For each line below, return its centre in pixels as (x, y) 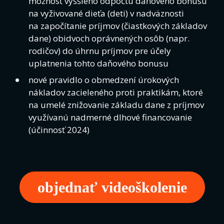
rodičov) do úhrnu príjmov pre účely (100, 50)
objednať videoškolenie (112, 187)
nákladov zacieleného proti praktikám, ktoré (116, 92)
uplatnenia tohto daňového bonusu (99, 63)
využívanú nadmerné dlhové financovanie (110, 117)
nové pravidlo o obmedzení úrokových (104, 80)
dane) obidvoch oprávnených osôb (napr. (109, 38)
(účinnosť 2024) (59, 130)
